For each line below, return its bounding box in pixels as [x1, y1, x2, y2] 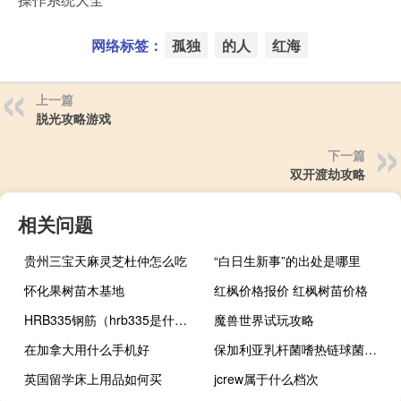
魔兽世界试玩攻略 [214, 311, 315, 329]
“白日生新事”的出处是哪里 [214, 252, 362, 270]
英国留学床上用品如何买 [24, 370, 162, 388]
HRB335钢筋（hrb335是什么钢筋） [175, 311, 187, 329]
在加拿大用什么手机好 [24, 340, 149, 359]
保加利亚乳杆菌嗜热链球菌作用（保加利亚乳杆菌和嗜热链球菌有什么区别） [364, 340, 378, 359]
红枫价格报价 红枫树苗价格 [214, 281, 369, 300]
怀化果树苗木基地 [24, 281, 124, 300]
